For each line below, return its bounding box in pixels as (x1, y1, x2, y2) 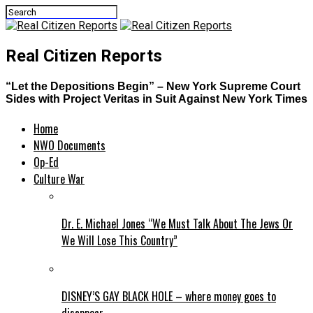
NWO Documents (34, 137, 105, 154)
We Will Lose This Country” (61, 232, 177, 249)
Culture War (34, 170, 85, 188)
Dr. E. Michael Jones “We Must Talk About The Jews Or (61, 215, 293, 233)
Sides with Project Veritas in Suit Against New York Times (6, 93, 307, 105)
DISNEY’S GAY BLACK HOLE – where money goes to (61, 288, 276, 305)
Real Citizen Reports (6, 45, 162, 66)
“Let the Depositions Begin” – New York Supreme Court (6, 80, 300, 93)
